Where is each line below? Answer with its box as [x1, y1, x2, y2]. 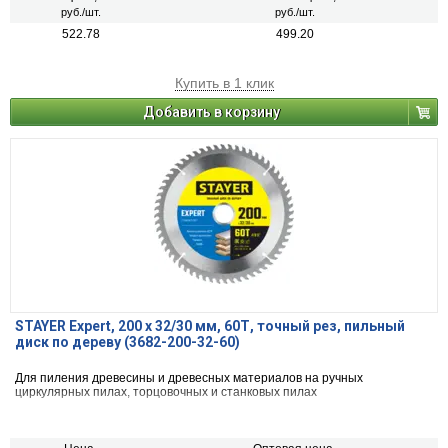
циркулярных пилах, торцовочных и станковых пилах [15, 385, 317, 400]
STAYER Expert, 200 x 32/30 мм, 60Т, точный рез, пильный [15, 318, 405, 335]
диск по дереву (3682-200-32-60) [15, 334, 240, 351]
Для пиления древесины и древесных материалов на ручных [15, 371, 363, 386]
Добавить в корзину [143, 104, 280, 121]
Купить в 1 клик [174, 75, 274, 92]
